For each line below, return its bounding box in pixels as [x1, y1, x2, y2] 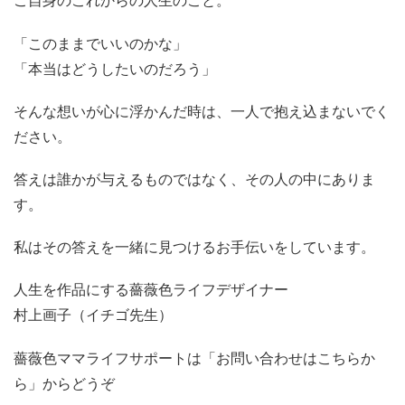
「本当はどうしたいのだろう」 [14, 61, 216, 77]
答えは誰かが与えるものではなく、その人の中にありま [14, 172, 375, 188]
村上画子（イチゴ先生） [14, 307, 173, 324]
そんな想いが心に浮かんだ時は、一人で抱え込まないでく [14, 103, 390, 119]
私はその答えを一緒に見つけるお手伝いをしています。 [14, 240, 375, 256]
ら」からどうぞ [14, 375, 115, 391]
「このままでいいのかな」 [14, 35, 187, 52]
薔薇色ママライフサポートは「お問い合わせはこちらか [14, 350, 375, 366]
